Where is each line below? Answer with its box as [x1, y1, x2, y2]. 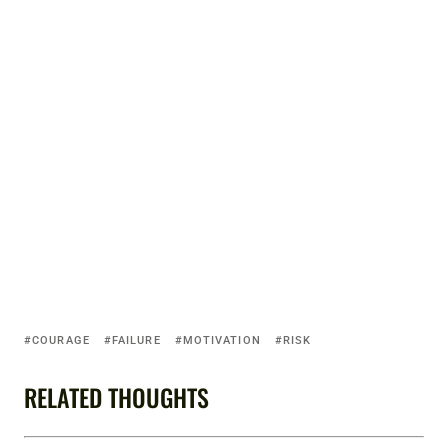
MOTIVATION [182, 334, 261, 348]
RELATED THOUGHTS [24, 379, 209, 416]
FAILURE [111, 334, 161, 348]
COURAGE [32, 334, 90, 348]
